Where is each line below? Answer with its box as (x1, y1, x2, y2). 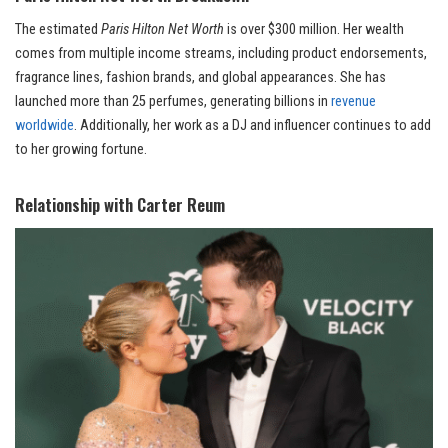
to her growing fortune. (15, 141, 147, 159)
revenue (331, 93, 376, 111)
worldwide (15, 117, 74, 135)
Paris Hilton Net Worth (101, 21, 224, 39)
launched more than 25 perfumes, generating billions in (15, 93, 331, 111)
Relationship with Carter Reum (15, 192, 225, 218)
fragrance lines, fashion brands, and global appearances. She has (15, 69, 386, 87)
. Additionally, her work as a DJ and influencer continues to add (74, 117, 431, 135)
